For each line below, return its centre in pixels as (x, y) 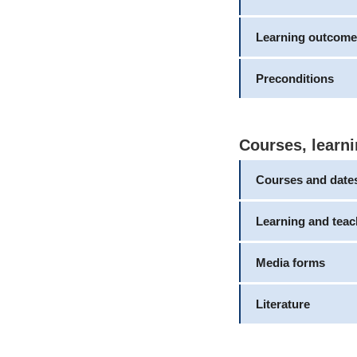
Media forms (290, 263)
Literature (282, 304)
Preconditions (294, 78)
